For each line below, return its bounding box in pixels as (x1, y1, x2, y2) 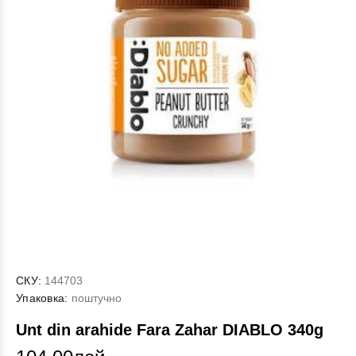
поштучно (68, 292, 122, 304)
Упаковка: (16, 292, 68, 304)
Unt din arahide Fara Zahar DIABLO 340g (16, 321, 323, 339)
